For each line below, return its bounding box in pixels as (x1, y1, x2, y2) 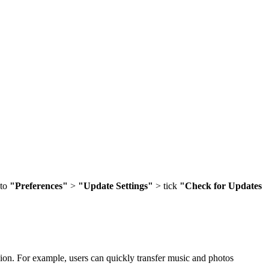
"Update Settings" (78, 180, 153, 191)
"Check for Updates (180, 180, 262, 191)
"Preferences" (10, 180, 68, 191)
